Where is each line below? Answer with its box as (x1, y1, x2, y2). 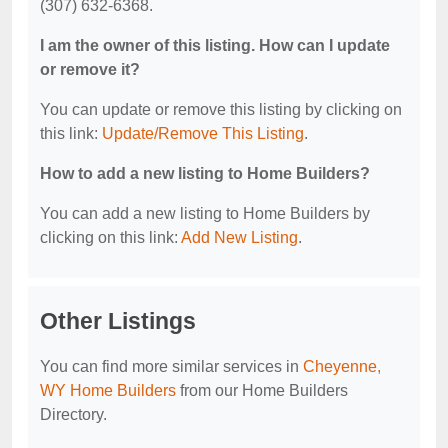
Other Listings (40, 308, 196, 335)
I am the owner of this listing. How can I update (40, 37, 390, 55)
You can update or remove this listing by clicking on (40, 101, 402, 119)
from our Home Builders (176, 382, 348, 400)
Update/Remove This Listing (102, 125, 304, 143)
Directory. (40, 406, 107, 424)
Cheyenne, (303, 358, 381, 376)
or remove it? (40, 61, 140, 79)
